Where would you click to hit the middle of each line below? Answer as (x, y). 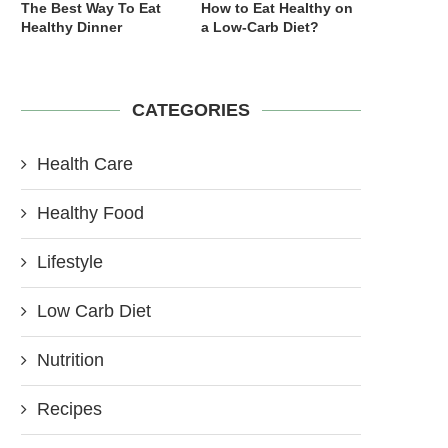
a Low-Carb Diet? (260, 26)
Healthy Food (90, 212)
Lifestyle (70, 261)
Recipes (69, 408)
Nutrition (70, 359)
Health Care (85, 163)
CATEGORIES (191, 109)
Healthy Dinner (71, 26)
